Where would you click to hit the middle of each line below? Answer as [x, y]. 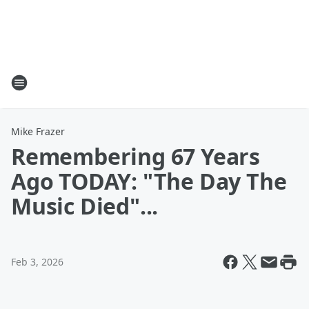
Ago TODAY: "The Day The [149, 181]
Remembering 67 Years [136, 156]
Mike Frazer [38, 131]
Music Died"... [85, 206]
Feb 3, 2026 [37, 262]
